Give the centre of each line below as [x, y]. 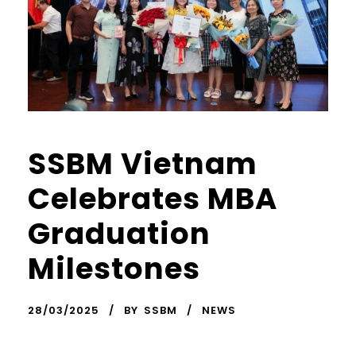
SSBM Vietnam [143, 163]
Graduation [119, 233]
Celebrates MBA [153, 198]
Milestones [114, 268]
